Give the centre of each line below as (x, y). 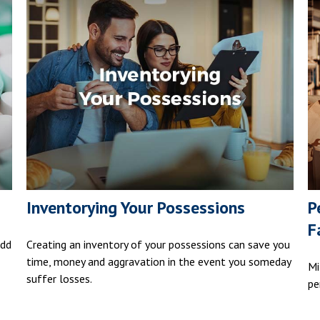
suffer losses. (60, 279)
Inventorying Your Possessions (136, 208)
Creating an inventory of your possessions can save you (159, 245)
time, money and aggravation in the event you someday (159, 262)
